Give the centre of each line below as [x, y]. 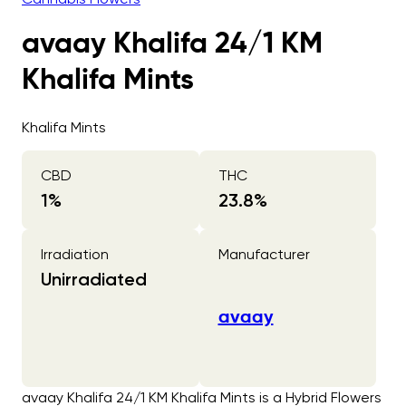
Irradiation [75, 254]
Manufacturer [264, 254]
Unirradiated [94, 279]
